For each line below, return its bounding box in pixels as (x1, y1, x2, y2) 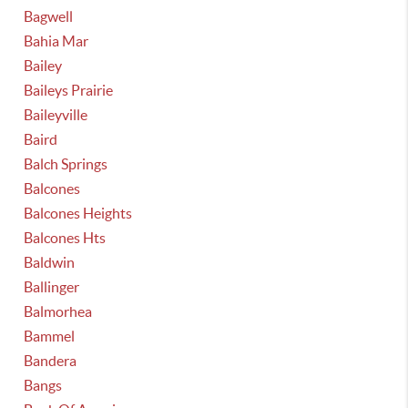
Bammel (24, 328, 76, 344)
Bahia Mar (24, 33, 89, 49)
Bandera (24, 352, 77, 369)
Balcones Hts (24, 229, 107, 246)
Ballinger (24, 279, 80, 295)
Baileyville (24, 107, 88, 123)
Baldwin (24, 254, 76, 270)
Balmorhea (24, 303, 93, 320)
